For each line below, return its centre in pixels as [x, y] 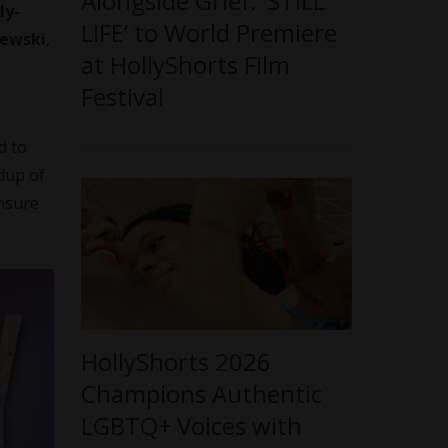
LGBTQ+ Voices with [192, 425]
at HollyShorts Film [186, 64]
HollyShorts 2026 [176, 361]
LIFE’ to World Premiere [209, 32]
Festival [123, 96]
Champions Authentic [202, 393]
